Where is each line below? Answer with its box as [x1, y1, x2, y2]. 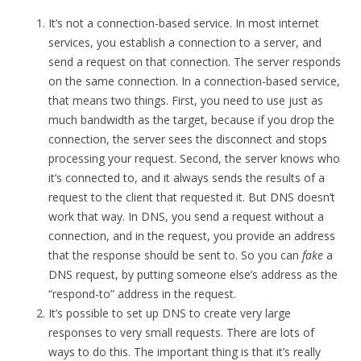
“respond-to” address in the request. [48, 286, 236, 302]
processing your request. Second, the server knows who [48, 151, 340, 167]
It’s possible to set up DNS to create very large [48, 305, 291, 322]
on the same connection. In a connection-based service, [48, 73, 340, 89]
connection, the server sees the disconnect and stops [48, 131, 327, 147]
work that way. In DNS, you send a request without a [48, 209, 324, 225]
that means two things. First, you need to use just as [48, 93, 323, 109]
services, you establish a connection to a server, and [48, 35, 322, 51]
